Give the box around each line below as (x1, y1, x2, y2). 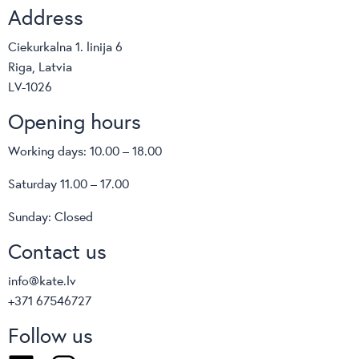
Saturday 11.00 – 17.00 (8, 174, 129, 192)
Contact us (8, 236, 107, 264)
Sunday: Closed (8, 207, 93, 224)
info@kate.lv (8, 271, 76, 288)
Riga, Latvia (8, 57, 72, 75)
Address (8, 2, 83, 30)
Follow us (8, 321, 93, 349)
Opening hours (8, 107, 141, 135)
